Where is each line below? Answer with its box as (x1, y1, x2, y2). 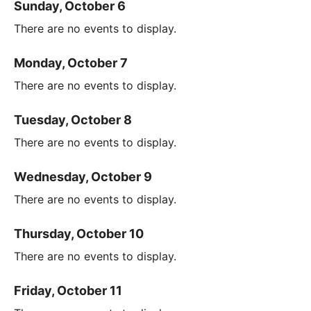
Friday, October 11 (14, 283, 122, 299)
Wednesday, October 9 (14, 169, 152, 185)
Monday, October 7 (14, 56, 128, 71)
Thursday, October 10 (14, 226, 144, 242)
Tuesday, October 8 (14, 112, 132, 128)
